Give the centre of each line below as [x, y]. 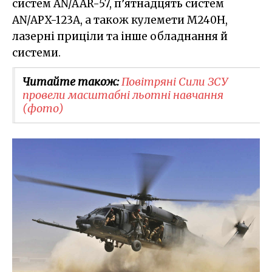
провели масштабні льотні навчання [123, 95]
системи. [36, 53]
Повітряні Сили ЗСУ [175, 81]
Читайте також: [72, 81]
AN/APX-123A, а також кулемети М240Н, [120, 20]
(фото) [43, 108]
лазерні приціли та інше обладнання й [120, 36]
